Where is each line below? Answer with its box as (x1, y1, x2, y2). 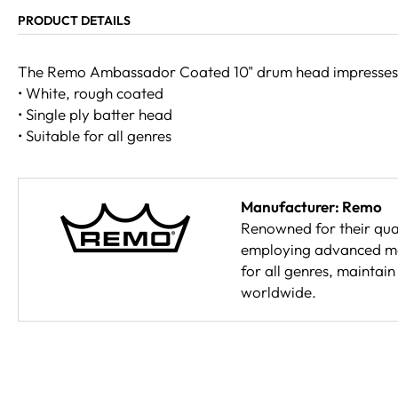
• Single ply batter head (18, 104, 172, 123)
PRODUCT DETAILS (18, 12, 131, 28)
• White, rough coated (18, 83, 163, 102)
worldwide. (241, 282, 316, 301)
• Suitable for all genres (18, 125, 171, 145)
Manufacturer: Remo (241, 196, 382, 216)
